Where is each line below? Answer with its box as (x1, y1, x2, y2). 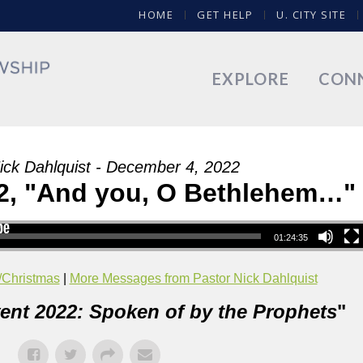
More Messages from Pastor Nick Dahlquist (69, 271, 318, 285)
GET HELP (197, 7, 253, 22)
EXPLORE (212, 69, 289, 88)
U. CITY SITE (276, 7, 346, 22)
